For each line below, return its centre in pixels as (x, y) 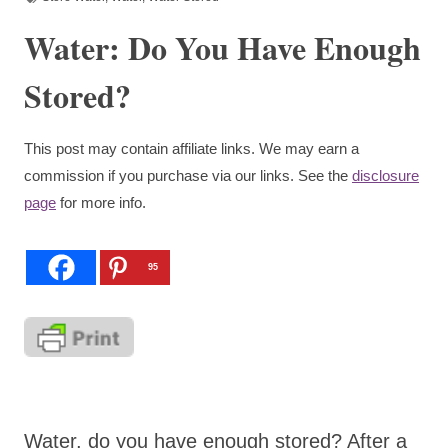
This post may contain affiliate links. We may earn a (191, 148)
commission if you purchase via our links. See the (188, 175)
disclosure (385, 175)
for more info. (101, 202)
